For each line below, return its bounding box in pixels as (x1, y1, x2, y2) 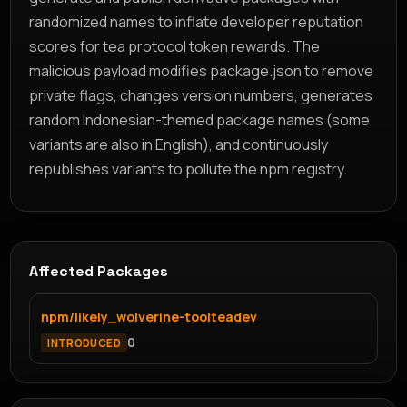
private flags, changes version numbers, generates (29, 84, 373, 105)
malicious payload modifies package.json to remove (29, 60, 374, 81)
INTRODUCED (47, 335, 121, 350)
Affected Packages (29, 261, 169, 281)
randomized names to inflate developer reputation (29, 11, 364, 32)
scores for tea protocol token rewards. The (29, 35, 321, 56)
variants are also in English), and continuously (29, 134, 329, 154)
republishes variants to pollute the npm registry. (29, 158, 348, 179)
